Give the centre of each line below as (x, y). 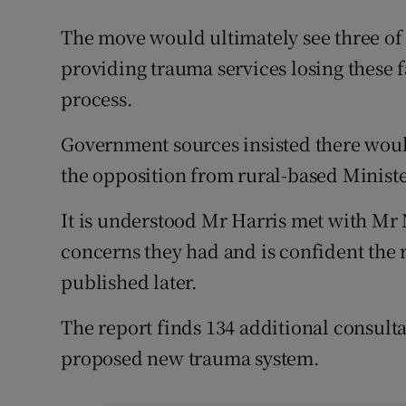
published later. (130, 282)
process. (97, 99)
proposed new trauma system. (190, 358)
